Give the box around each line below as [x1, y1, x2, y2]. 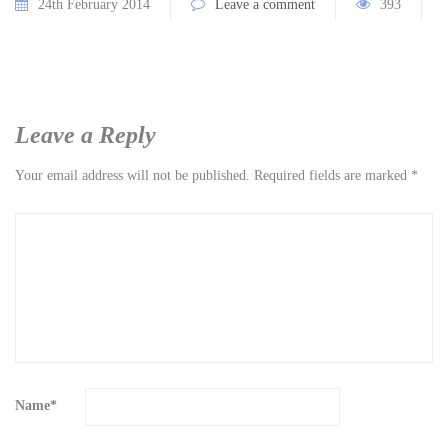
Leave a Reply [15, 122, 156, 148]
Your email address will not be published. [15, 168, 250, 183]
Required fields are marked [254, 168, 411, 183]
